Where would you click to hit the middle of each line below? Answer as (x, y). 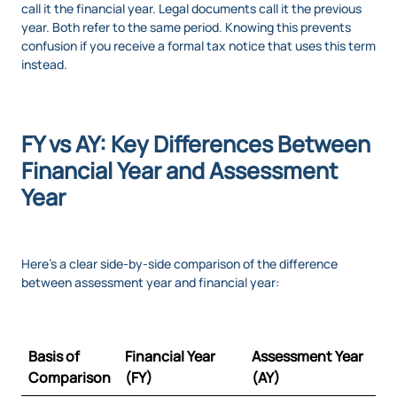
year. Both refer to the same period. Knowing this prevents (186, 27)
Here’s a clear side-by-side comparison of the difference (179, 264)
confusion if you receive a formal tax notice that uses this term (198, 46)
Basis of (54, 357)
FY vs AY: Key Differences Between (196, 144)
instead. (44, 65)
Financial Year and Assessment (179, 171)
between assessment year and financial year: (150, 283)
